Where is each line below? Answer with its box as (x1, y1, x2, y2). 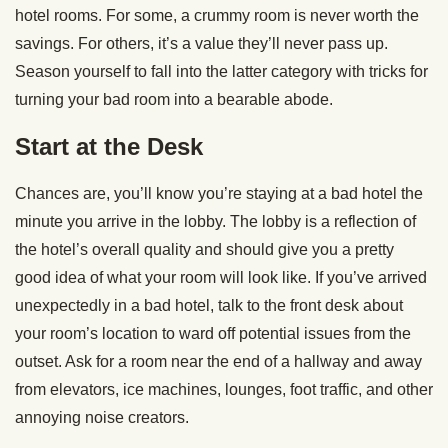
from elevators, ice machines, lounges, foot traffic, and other (15, 380, 433, 398)
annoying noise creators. (15, 408, 189, 426)
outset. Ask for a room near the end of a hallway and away (15, 352, 422, 370)
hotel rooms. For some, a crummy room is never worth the (15, 6, 419, 24)
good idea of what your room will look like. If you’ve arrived (15, 268, 427, 286)
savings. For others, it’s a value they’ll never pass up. (15, 34, 388, 52)
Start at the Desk (15, 132, 203, 160)
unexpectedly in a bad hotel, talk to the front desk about (15, 296, 403, 314)
